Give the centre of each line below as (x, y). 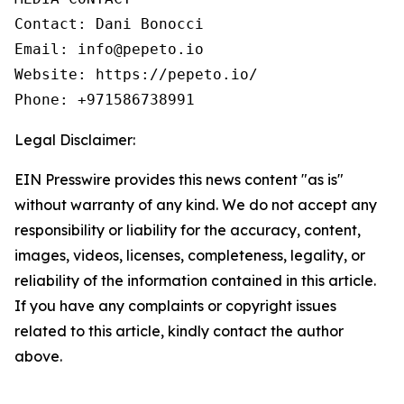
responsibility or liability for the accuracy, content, (188, 230)
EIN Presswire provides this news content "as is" (179, 180)
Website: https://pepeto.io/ (136, 75)
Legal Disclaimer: (75, 140)
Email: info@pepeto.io (109, 50)
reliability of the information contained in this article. (195, 281)
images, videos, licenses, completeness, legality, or (190, 256)
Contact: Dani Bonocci (109, 24)
